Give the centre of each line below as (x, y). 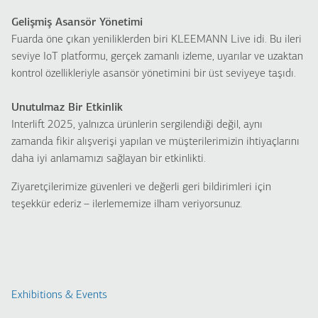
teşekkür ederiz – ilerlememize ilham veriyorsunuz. (127, 204)
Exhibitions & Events (59, 295)
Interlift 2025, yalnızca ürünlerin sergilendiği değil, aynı (137, 125)
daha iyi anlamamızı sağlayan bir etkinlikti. (109, 159)
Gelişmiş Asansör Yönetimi (77, 23)
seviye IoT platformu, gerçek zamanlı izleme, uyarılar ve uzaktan (157, 57)
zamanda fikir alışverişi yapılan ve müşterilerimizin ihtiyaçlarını (155, 142)
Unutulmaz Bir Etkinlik (67, 108)
